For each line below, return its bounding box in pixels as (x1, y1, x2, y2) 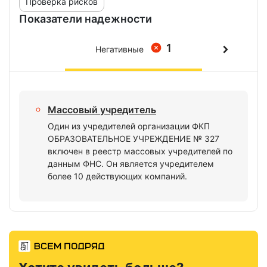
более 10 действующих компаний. (48, 171, 187, 181)
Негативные (95, 44, 144, 54)
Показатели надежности (19, 13, 152, 25)
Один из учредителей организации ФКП (48, 121, 210, 131)
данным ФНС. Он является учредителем (48, 159, 214, 169)
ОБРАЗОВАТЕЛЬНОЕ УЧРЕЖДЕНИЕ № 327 (48, 133, 219, 144)
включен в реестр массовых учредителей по (48, 146, 232, 156)
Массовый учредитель (48, 104, 156, 116)
